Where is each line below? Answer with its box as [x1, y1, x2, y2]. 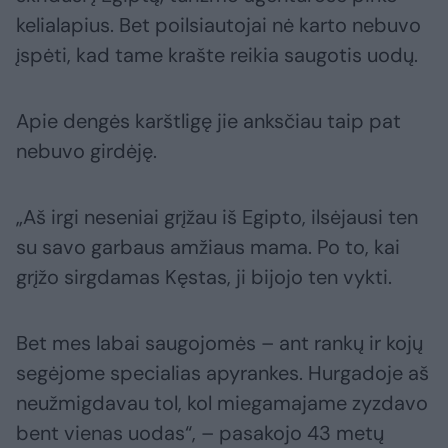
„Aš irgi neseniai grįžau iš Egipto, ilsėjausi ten [16, 203, 418, 230]
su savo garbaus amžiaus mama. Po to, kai [16, 233, 400, 260]
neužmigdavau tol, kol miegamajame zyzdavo [16, 389, 428, 416]
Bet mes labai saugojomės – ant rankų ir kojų [16, 329, 423, 356]
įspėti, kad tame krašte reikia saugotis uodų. [16, 41, 418, 68]
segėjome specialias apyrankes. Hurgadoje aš [16, 359, 429, 386]
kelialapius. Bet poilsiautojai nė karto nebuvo [16, 11, 421, 38]
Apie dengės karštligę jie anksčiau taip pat [16, 107, 401, 134]
